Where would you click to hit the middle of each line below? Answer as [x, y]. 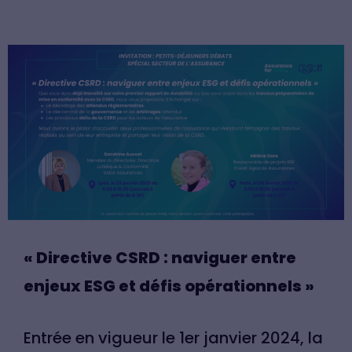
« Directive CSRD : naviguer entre [160, 258]
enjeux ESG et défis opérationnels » [169, 286]
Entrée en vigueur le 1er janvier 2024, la [173, 338]
